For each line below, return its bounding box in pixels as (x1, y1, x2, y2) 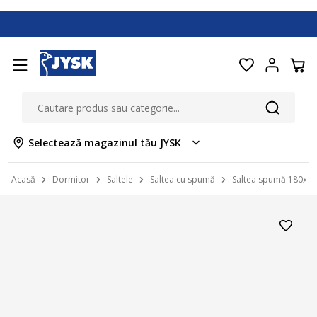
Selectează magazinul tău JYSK (28, 136, 181, 149)
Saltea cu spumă (150, 173, 215, 185)
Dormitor (52, 173, 90, 185)
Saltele (107, 173, 133, 185)
